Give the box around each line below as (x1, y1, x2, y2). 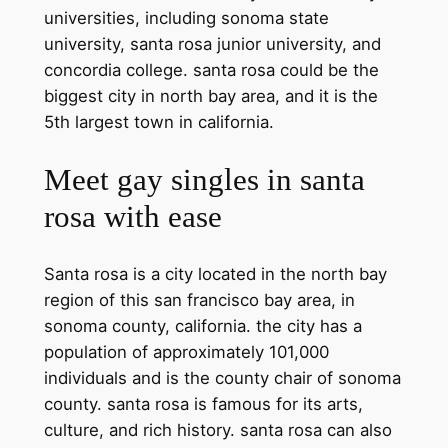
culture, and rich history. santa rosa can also (43, 419, 392, 440)
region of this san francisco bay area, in (43, 289, 355, 310)
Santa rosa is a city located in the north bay (43, 263, 387, 284)
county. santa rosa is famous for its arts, (43, 393, 363, 414)
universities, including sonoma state (43, 8, 329, 29)
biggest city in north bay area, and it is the (43, 86, 378, 107)
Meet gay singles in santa (43, 162, 365, 197)
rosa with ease (43, 199, 222, 234)
